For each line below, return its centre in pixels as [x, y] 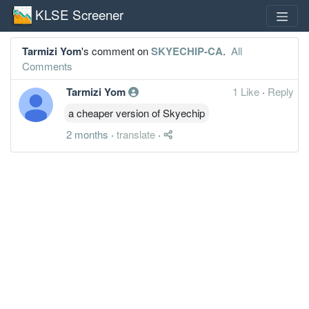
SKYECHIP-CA [187, 51]
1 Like [247, 91]
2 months [87, 134]
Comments [47, 66]
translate [136, 134]
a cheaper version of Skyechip [137, 112]
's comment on [116, 50]
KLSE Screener [79, 14]
